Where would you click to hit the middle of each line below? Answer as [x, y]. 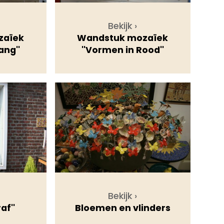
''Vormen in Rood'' [122, 50]
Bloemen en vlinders [122, 208]
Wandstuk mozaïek [123, 38]
